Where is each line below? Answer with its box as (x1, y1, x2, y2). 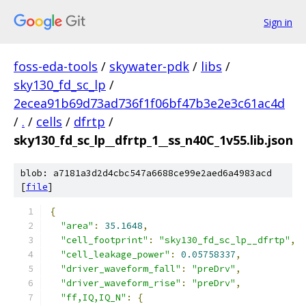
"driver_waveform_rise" (61, 277, 181, 289)
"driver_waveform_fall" (61, 263, 181, 275)
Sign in (264, 15, 292, 29)
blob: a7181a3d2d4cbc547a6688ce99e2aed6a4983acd (20, 167, 272, 179)
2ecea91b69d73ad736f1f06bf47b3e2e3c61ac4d (14, 95, 285, 111)
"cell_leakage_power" (61, 249, 170, 260)
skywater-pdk (109, 58, 189, 74)
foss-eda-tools (14, 58, 98, 74)
